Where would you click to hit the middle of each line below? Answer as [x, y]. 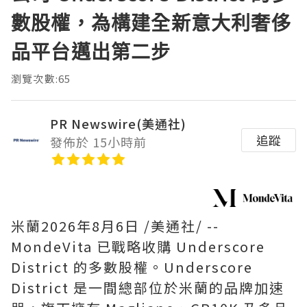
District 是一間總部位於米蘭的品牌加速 [148, 287]
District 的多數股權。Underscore [132, 267]
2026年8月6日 [90, 225]
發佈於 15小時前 [98, 142]
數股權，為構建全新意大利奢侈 [151, 22]
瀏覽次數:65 [41, 78]
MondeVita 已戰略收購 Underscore [138, 246]
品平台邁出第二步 [91, 51]
